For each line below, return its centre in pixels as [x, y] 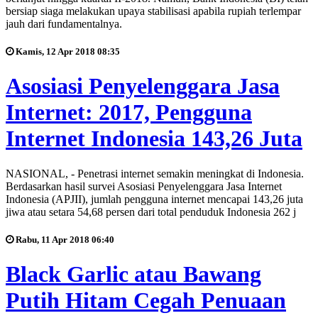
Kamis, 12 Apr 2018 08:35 [67, 52]
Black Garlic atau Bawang [133, 274]
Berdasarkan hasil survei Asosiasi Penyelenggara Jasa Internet [144, 186]
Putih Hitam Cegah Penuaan [146, 301]
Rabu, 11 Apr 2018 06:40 [64, 239]
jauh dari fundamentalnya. [64, 24]
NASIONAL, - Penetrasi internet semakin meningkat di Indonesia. [155, 173]
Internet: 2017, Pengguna [129, 113]
